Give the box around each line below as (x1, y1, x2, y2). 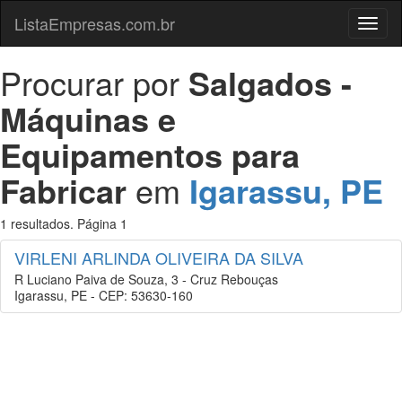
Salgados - (188, 59, 352, 106)
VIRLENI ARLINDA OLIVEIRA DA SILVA (14, 246, 303, 269)
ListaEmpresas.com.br (14, 12, 175, 35)
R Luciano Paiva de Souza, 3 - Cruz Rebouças (14, 270, 278, 288)
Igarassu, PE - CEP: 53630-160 (14, 286, 193, 304)
